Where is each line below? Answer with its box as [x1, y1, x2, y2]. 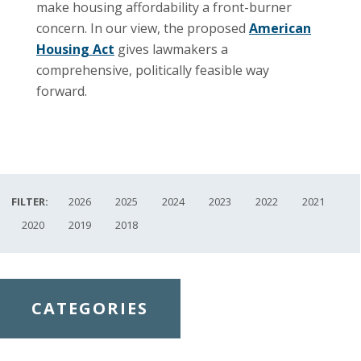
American [249, 19, 311, 37]
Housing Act [36, 39, 114, 58]
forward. [36, 81, 87, 100]
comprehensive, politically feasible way [36, 60, 269, 79]
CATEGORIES [31, 297, 148, 319]
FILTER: [11, 193, 48, 209]
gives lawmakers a [114, 39, 228, 58]
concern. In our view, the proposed [36, 19, 249, 37]
